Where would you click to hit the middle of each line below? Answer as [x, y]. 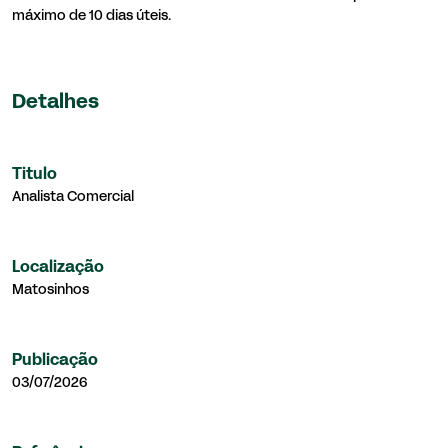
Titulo [34, 174]
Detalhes [55, 102]
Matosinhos [50, 290]
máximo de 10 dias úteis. [91, 16]
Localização [58, 267]
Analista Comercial [73, 197]
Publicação [55, 360]
